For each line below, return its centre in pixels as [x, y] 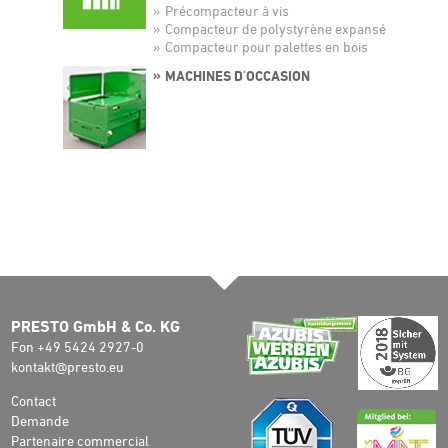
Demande [39, 420]
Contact [33, 400]
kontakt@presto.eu [67, 366]
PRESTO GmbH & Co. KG [95, 325]
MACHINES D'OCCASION [237, 75]
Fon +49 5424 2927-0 [77, 346]
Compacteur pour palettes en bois [266, 46]
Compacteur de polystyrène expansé [275, 28]
